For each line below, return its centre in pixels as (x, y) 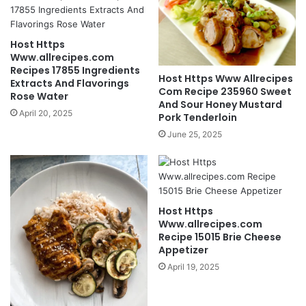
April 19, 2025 (193, 267)
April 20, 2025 (46, 113)
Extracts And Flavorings (70, 83)
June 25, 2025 (195, 135)
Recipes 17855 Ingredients (75, 70)
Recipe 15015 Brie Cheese (220, 237)
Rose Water (39, 96)
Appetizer (183, 250)
